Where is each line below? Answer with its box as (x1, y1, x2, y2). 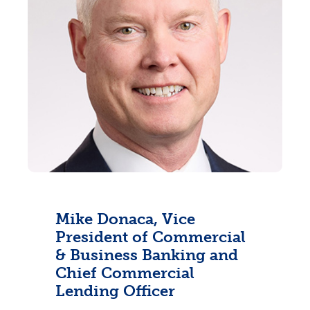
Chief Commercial (55, 264, 194, 282)
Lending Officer (55, 282, 175, 300)
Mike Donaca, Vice (55, 210, 195, 228)
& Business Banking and (55, 246, 238, 264)
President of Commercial (55, 228, 246, 246)
